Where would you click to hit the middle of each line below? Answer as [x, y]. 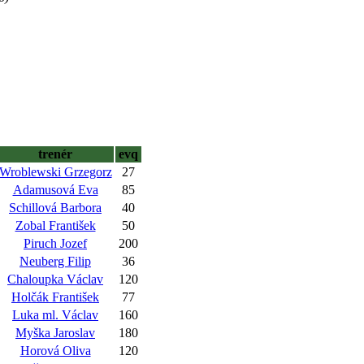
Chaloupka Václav [55, 279]
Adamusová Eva [55, 190]
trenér [55, 154]
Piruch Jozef [55, 243]
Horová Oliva [55, 351]
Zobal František [55, 225]
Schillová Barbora [55, 208]
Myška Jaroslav [55, 333]
